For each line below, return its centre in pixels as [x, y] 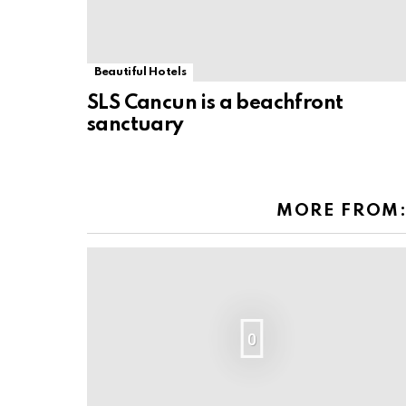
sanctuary [135, 125]
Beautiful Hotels [140, 72]
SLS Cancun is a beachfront [215, 103]
